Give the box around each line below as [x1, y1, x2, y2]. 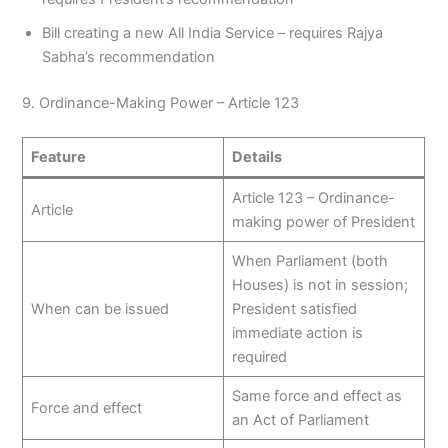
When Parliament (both [231, 252, 388, 271]
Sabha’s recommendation [42, 48, 216, 67]
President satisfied [231, 300, 357, 319]
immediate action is [231, 324, 363, 343]
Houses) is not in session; [231, 276, 408, 295]
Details [231, 148, 282, 167]
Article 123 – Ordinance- [231, 189, 395, 208]
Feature [30, 148, 86, 167]
